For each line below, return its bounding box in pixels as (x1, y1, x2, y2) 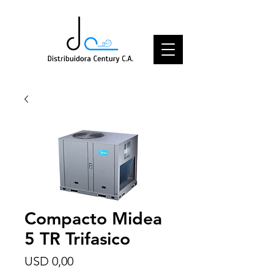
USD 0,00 (24, 254, 73, 268)
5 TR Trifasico (24, 228, 130, 249)
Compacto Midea (24, 208, 162, 229)
